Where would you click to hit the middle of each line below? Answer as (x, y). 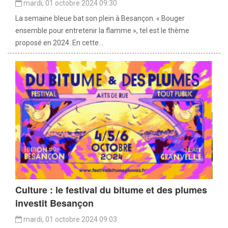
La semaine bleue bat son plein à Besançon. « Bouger (100, 18)
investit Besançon (54, 203)
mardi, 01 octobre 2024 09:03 (69, 220)
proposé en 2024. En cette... (59, 42)
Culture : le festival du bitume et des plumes (111, 190)
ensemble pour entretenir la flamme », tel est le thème (102, 30)
